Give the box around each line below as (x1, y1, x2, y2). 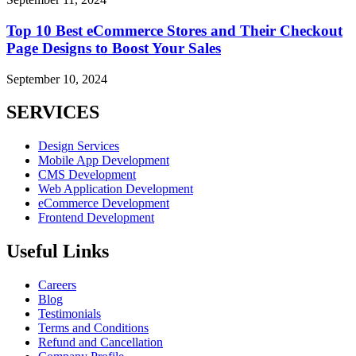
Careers (38, 278, 76, 292)
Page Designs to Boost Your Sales (6, 39, 221, 56)
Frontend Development (38, 211, 154, 225)
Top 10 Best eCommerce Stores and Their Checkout (6, 21, 342, 39)
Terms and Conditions (38, 321, 149, 335)
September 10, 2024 (6, 72, 107, 86)
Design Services (38, 139, 119, 153)
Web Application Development (38, 182, 193, 196)
